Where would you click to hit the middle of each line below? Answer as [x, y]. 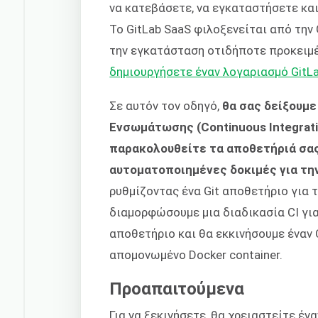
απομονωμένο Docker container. [196, 255]
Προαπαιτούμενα [177, 289]
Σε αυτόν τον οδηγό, [166, 106]
